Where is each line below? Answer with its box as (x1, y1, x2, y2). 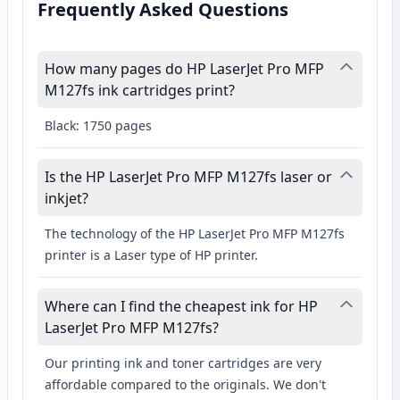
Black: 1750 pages (45, 117, 152, 135)
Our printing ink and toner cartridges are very (45, 354, 321, 372)
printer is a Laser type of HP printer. (45, 246, 258, 264)
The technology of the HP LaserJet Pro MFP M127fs (45, 225, 345, 243)
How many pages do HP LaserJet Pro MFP (45, 59, 324, 79)
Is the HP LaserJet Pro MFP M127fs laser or (45, 167, 332, 187)
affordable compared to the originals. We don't (45, 376, 326, 394)
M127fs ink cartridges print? (45, 80, 235, 101)
